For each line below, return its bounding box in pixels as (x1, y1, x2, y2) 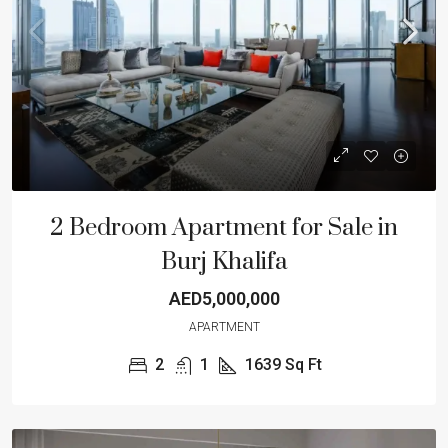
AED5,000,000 (168, 287, 280, 309)
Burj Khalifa (160, 246, 288, 277)
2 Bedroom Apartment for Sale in (50, 212, 398, 243)
